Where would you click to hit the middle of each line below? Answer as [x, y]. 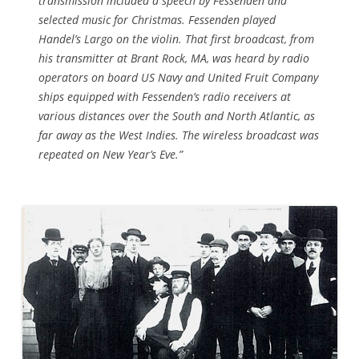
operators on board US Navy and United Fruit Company [178, 78]
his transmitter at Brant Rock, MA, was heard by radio [174, 58]
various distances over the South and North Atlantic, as [177, 116]
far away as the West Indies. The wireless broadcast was [179, 135]
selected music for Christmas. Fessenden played [157, 20]
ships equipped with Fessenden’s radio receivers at [165, 97]
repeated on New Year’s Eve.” [111, 155]
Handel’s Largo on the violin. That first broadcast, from [176, 39]
